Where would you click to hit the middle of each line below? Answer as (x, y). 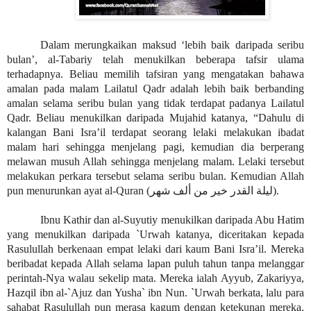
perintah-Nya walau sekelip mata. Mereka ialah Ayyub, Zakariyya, (155, 278)
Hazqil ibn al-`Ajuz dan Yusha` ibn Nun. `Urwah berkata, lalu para (155, 292)
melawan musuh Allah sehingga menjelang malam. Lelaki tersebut (155, 161)
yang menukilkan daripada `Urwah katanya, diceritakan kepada (155, 234)
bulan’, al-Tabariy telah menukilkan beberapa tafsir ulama (155, 59)
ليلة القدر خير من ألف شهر (211, 190)
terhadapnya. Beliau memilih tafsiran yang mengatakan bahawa (155, 74)
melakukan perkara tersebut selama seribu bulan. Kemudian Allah (155, 176)
